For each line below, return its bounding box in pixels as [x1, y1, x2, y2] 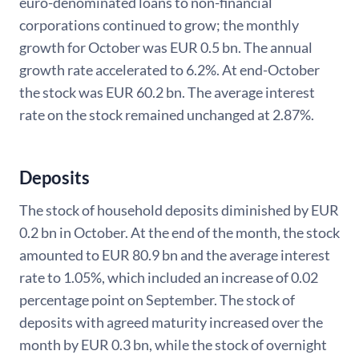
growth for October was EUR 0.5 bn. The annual [19, 38, 313, 57]
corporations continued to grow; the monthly [19, 16, 299, 34]
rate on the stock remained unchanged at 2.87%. [19, 106, 314, 124]
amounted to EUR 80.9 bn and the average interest [19, 246, 330, 264]
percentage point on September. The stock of [19, 291, 295, 309]
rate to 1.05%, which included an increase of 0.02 [19, 268, 318, 287]
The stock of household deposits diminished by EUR [19, 201, 339, 220]
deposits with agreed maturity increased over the [19, 313, 323, 332]
